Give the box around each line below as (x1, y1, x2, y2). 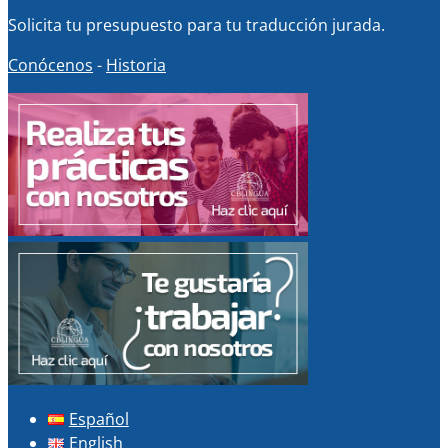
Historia (106, 53, 166, 76)
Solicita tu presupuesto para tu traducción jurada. (8, 13, 385, 36)
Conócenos (8, 53, 93, 76)
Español (68, 407, 129, 430)
